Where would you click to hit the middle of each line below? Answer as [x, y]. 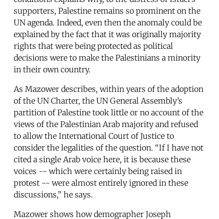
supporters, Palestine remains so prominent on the [107, 11]
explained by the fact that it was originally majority [107, 34]
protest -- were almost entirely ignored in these [101, 183]
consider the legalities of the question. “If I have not [109, 148]
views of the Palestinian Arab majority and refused [106, 124]
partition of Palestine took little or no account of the [109, 113]
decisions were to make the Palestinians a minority [107, 58]
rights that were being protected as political [93, 46]
